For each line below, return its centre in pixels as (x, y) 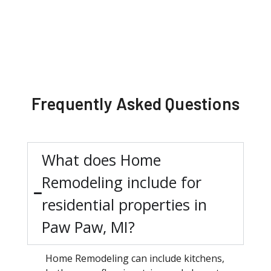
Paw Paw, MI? (88, 227)
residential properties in (124, 204)
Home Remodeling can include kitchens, (135, 258)
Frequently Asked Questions (135, 103)
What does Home (101, 159)
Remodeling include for (121, 182)
